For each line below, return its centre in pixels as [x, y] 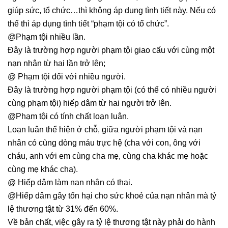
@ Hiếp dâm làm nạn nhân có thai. [70, 183]
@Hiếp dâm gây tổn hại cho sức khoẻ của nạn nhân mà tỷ [112, 196]
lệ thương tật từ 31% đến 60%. [63, 209]
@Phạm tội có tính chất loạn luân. [68, 117]
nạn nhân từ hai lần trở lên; [56, 64]
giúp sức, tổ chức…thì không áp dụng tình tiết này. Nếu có [112, 11]
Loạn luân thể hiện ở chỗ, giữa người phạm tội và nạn [105, 130]
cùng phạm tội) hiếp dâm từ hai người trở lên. [90, 103]
